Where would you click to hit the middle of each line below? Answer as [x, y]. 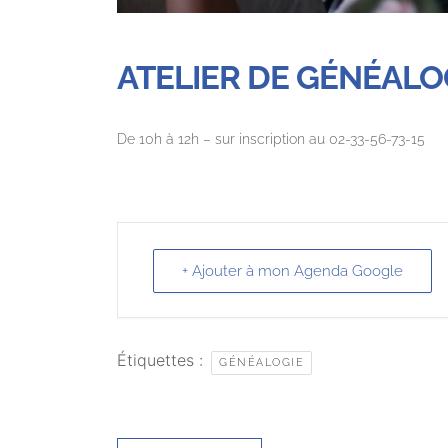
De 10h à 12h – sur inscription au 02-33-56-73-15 [271, 138]
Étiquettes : [162, 359]
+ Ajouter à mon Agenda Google [292, 270]
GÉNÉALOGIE [261, 362]
